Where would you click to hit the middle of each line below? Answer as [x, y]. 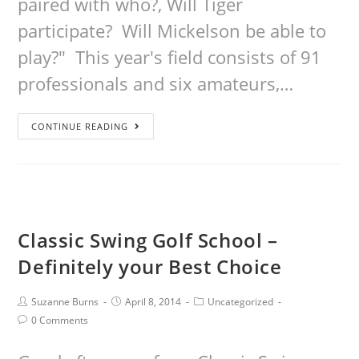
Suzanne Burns [65, 302]
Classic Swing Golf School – [148, 240]
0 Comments [60, 320]
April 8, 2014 [153, 302]
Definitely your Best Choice [150, 266]
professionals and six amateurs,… [156, 83]
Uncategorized [241, 302]
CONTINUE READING [80, 126]
